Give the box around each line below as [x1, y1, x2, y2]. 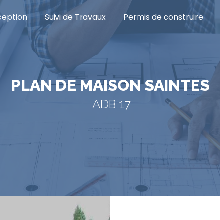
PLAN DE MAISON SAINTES [20, 76, 210, 94]
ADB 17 [100, 96, 131, 111]
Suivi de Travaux [45, 11, 106, 23]
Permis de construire [123, 11, 203, 23]
